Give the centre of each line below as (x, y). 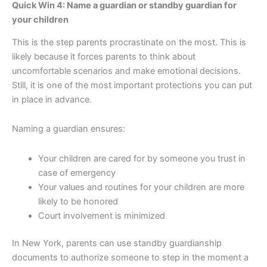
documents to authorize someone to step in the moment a (130, 257)
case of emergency (77, 173)
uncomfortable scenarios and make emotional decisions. (126, 71)
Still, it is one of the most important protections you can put (132, 85)
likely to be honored (78, 201)
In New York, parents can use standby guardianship (117, 243)
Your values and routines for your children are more (141, 187)
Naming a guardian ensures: (69, 129)
